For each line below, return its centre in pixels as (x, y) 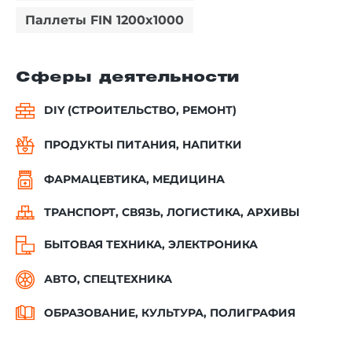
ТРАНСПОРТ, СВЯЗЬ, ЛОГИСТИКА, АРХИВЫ (172, 212)
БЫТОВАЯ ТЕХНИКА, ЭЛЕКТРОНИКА (151, 245)
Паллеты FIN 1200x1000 (104, 20)
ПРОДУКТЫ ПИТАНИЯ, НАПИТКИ (143, 145)
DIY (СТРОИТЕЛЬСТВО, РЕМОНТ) (140, 110)
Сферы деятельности (127, 77)
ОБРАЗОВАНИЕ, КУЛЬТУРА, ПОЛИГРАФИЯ (170, 312)
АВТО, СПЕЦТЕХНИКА (108, 279)
